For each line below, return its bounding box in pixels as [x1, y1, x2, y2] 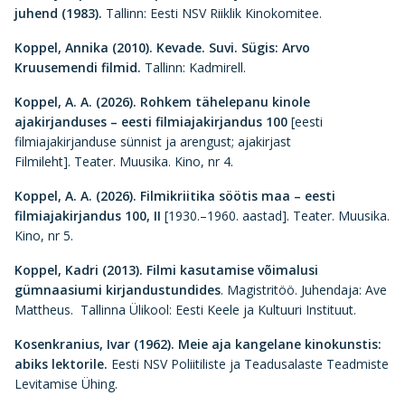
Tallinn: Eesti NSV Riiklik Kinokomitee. [102, 5, 322, 22]
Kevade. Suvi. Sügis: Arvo [153, 39, 310, 56]
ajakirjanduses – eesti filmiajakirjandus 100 [14, 113, 287, 130]
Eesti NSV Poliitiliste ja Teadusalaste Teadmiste [108, 355, 389, 372]
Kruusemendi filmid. [14, 59, 145, 76]
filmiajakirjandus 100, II [14, 207, 161, 224]
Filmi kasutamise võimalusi [143, 261, 318, 278]
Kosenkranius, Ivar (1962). [14, 335, 178, 353]
